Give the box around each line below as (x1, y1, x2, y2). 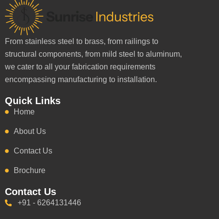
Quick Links (5, 95, 61, 106)
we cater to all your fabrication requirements (5, 62, 155, 71)
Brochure (14, 166, 45, 175)
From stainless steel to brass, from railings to (5, 37, 158, 45)
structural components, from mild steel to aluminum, (5, 49, 182, 58)
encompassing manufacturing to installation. (5, 75, 157, 84)
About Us (14, 127, 46, 135)
